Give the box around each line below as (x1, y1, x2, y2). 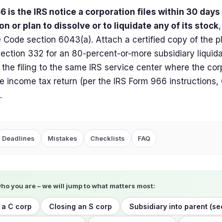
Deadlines (2, 134, 35, 142)
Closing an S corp (49, 202, 112, 211)
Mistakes (48, 134, 77, 142)
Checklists (90, 134, 125, 142)
